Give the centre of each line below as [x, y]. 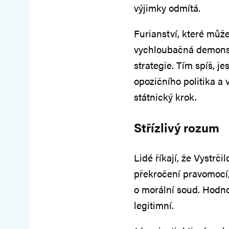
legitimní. [154, 205]
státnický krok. [165, 97]
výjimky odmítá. [167, 8]
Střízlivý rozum [177, 128]
